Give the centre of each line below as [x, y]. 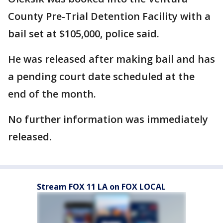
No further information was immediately [108, 119]
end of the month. [53, 94]
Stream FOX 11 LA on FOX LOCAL [101, 186]
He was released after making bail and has [111, 59]
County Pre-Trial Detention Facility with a [109, 16]
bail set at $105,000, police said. [85, 33]
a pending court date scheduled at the [101, 76]
